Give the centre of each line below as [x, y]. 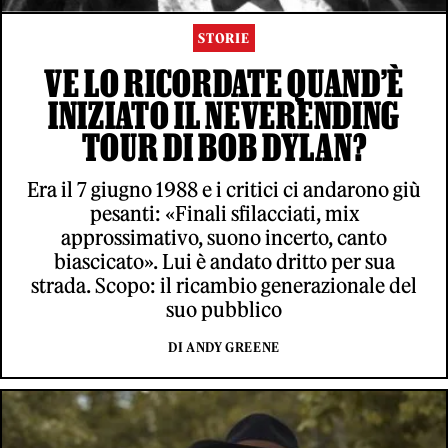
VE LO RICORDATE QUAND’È [224, 82]
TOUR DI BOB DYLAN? [224, 146]
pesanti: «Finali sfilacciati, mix [224, 213]
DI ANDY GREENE [224, 347]
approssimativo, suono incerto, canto [224, 237]
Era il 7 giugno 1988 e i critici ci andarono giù [224, 189]
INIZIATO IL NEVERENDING [224, 114]
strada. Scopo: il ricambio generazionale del [224, 285]
